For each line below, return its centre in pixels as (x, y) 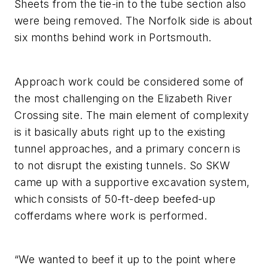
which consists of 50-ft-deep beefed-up (115, 199)
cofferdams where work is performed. (111, 215)
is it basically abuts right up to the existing (120, 132)
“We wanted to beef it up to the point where (125, 260)
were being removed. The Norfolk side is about (133, 21)
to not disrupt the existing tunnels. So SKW (122, 165)
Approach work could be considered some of (129, 81)
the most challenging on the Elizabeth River (124, 98)
